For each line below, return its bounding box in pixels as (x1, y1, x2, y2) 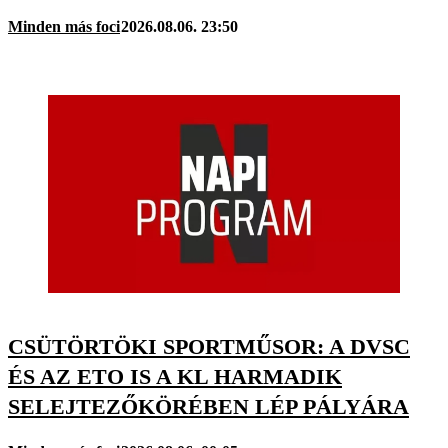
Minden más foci (8, 18, 120, 36)
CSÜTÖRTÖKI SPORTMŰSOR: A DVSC (8, 333, 410, 359)
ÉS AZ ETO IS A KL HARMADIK (8, 363, 342, 389)
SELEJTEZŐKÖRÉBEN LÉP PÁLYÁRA (8, 393, 409, 419)
